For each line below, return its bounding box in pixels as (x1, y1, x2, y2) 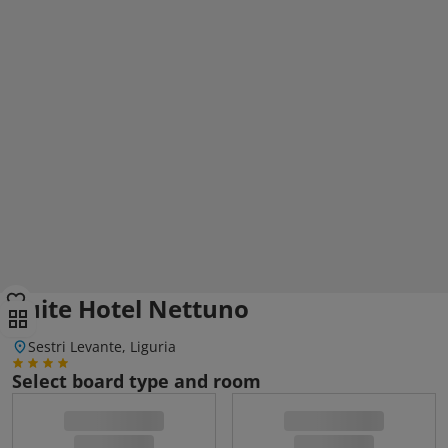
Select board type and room (12, 369, 261, 393)
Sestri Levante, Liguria (28, 337, 176, 356)
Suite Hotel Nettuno (12, 292, 249, 325)
